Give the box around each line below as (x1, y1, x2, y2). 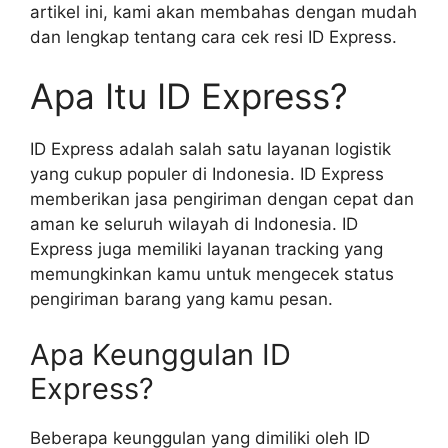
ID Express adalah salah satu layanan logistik (30, 139, 391, 159)
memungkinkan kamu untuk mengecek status (30, 264, 394, 284)
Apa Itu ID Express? (30, 75, 348, 117)
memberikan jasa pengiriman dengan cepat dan (30, 189, 414, 209)
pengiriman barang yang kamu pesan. (30, 289, 333, 309)
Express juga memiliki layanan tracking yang (30, 239, 383, 259)
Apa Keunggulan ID (30, 336, 291, 372)
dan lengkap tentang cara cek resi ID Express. (30, 26, 397, 47)
